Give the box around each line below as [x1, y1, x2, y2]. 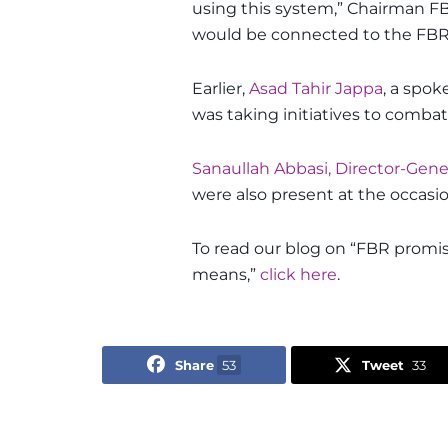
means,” [192, 264, 260, 284]
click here [260, 264, 337, 284]
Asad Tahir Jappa [249, 78, 383, 98]
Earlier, [192, 78, 249, 98]
